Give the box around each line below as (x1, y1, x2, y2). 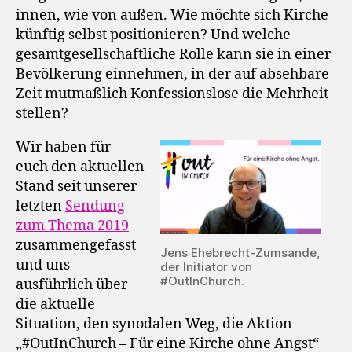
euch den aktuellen (16, 158, 145, 177)
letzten (16, 197, 65, 216)
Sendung (65, 197, 125, 216)
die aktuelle (16, 295, 95, 314)
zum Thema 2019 (16, 217, 129, 236)
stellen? (16, 104, 68, 123)
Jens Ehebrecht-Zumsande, (160, 245, 320, 261)
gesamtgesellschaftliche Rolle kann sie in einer (16, 46, 331, 64)
